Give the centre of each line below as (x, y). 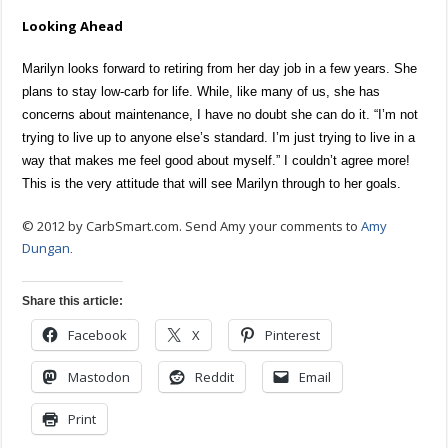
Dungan (46, 247)
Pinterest (293, 334)
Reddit (215, 376)
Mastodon (99, 376)
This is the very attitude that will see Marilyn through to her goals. (212, 183)
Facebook (98, 334)
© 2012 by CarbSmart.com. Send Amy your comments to (192, 225)
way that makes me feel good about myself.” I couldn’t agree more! (216, 160)
